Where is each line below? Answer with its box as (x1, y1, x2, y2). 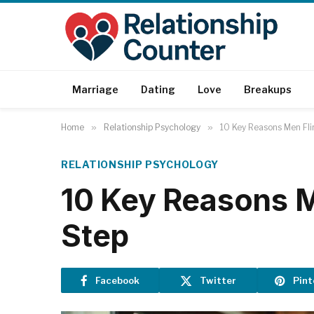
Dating (141, 83, 175, 95)
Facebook (95, 274, 139, 286)
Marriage (72, 83, 118, 95)
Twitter (200, 274, 236, 286)
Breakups (244, 83, 292, 95)
